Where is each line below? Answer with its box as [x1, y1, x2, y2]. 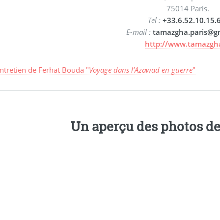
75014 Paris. [166, 3, 209, 13]
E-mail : [126, 27, 151, 37]
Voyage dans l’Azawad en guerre [89, 65, 193, 75]
